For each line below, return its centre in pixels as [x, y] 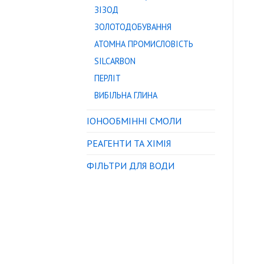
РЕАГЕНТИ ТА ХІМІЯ [129, 143]
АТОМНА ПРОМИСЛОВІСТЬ [144, 44]
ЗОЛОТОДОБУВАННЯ [133, 27]
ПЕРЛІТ [108, 78]
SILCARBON [115, 61]
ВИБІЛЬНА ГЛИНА [126, 95]
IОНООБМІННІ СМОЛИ [134, 121]
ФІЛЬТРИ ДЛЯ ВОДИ [131, 166]
